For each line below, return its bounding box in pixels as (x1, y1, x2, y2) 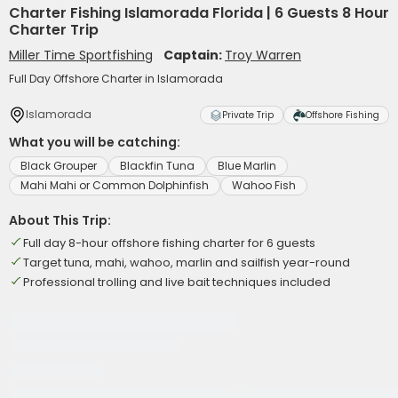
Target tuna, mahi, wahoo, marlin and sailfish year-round (23, 254, 350, 271)
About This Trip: (9, 211, 111, 229)
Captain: (163, 46, 225, 64)
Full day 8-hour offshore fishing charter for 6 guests (23, 235, 315, 251)
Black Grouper (20, 158, 97, 173)
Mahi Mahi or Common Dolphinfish (20, 178, 209, 193)
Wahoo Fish (232, 178, 296, 193)
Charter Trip (9, 20, 99, 40)
